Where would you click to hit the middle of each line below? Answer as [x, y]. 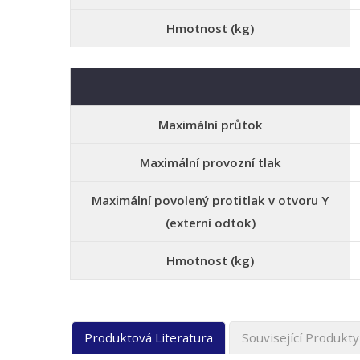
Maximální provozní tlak [210, 162]
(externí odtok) [210, 223]
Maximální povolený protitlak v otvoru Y [210, 200]
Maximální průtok [210, 125]
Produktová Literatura [149, 337]
